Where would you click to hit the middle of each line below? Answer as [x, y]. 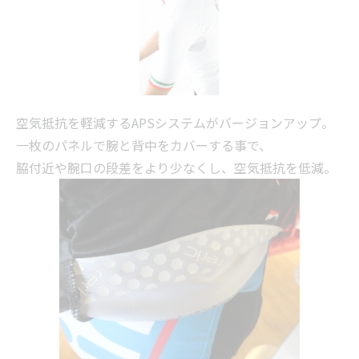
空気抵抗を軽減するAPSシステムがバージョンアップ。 [175, 123]
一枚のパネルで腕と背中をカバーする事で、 [144, 145]
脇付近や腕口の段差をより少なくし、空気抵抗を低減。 [176, 168]
